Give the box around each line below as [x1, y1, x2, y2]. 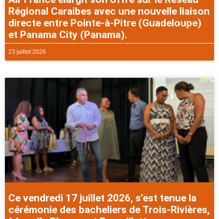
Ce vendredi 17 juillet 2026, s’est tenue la [8, 192, 197, 204]
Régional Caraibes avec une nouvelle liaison [8, 5, 210, 18]
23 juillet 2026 [8, 48, 46, 56]
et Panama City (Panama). [8, 29, 127, 41]
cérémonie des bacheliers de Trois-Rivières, [8, 204, 210, 216]
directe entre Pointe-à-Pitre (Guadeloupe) [8, 17, 201, 29]
